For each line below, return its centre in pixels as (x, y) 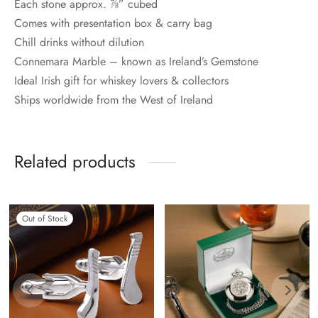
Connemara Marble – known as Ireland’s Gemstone (136, 62)
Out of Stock (45, 219)
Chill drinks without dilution (79, 43)
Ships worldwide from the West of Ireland (114, 100)
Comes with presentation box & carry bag (113, 23)
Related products (75, 162)
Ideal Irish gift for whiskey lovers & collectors (121, 81)
